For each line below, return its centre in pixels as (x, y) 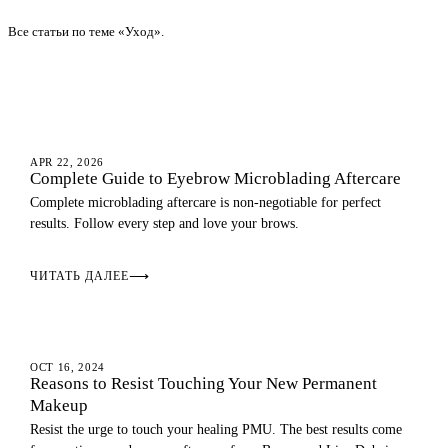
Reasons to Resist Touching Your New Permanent (203, 383)
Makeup (59, 405)
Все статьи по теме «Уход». (86, 31)
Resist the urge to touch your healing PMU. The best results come (216, 429)
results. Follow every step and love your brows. (164, 223)
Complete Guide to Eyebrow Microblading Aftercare (215, 178)
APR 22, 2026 (67, 162)
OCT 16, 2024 (67, 367)
